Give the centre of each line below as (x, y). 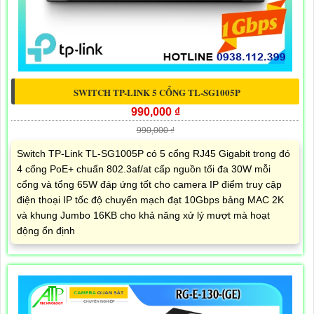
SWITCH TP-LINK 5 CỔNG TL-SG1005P (157, 93)
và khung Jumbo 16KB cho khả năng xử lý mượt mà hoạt (143, 216)
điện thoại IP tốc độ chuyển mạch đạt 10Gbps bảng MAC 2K (150, 200)
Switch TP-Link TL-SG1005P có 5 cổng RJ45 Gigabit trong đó (153, 154)
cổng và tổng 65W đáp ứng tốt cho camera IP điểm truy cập (149, 185)
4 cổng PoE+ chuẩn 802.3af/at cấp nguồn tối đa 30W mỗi (144, 169)
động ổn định (46, 231)
